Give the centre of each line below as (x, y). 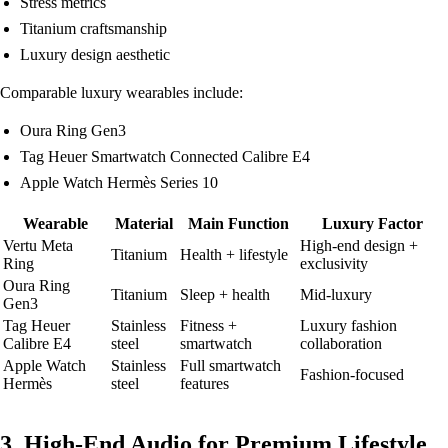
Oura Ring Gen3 (73, 131)
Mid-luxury (336, 295)
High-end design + (359, 246)
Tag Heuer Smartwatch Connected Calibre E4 (165, 157)
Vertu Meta (38, 246)
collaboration (341, 344)
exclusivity (334, 264)
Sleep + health (225, 295)
